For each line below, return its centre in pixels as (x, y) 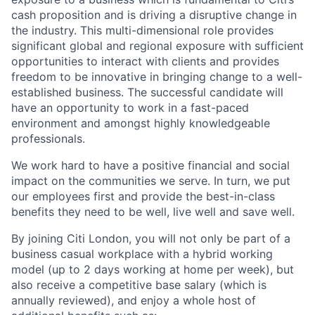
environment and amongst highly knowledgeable (141, 123)
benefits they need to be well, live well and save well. (153, 212)
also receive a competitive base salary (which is (139, 285)
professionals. (48, 139)
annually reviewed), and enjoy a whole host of (134, 300)
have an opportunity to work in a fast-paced (130, 108)
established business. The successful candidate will (147, 92)
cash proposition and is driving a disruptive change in (154, 15)
